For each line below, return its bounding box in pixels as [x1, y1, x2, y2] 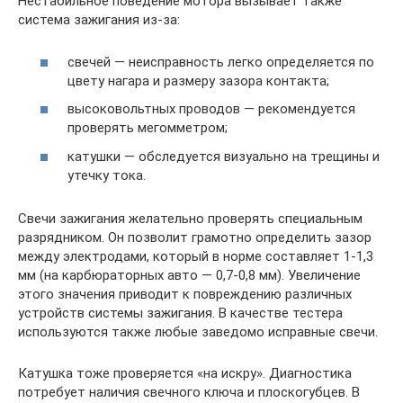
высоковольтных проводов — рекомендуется [67, 101, 355, 118]
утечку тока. [67, 166, 146, 184]
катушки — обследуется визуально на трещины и [67, 148, 380, 165]
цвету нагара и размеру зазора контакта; [67, 72, 329, 89]
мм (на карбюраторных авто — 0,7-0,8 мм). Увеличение [18, 266, 361, 283]
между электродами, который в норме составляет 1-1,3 [18, 247, 373, 264]
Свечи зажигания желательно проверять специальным [18, 210, 363, 227]
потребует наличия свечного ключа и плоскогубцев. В [18, 383, 360, 400]
